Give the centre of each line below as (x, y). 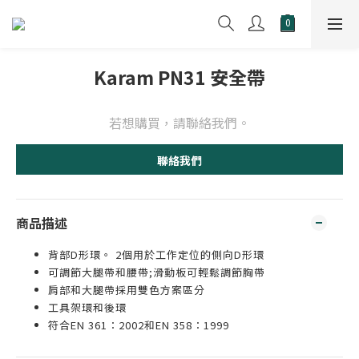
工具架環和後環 (87, 307)
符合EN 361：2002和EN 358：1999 (139, 325)
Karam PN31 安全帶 (179, 77)
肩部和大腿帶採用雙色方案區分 (127, 290)
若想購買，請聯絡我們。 (179, 123)
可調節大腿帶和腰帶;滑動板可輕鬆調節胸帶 (157, 272)
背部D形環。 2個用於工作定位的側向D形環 (156, 254)
